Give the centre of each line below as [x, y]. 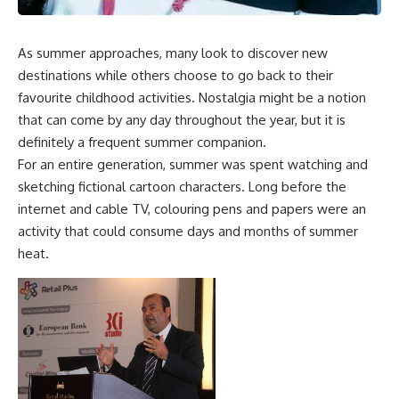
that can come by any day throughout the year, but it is [182, 120]
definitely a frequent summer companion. [142, 142]
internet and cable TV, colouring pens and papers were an [192, 209]
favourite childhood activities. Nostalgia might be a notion [192, 98]
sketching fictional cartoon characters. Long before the [182, 187]
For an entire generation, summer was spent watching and [193, 165]
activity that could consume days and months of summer [188, 232]
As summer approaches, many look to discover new [173, 53]
